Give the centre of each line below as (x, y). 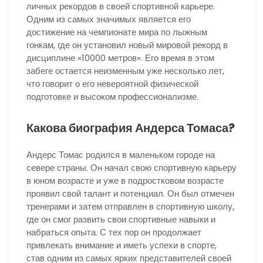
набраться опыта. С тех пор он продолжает (114, 232)
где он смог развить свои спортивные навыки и (121, 219)
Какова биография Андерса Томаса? (131, 128)
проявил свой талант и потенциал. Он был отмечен (130, 193)
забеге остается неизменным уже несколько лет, (125, 71)
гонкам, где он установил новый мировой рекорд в (127, 45)
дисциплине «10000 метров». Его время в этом (120, 58)
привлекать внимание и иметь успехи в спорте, (122, 245)
